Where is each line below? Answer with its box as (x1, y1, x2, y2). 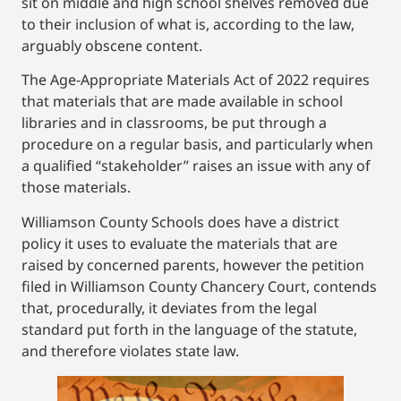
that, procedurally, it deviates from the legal (21, 297, 317, 318)
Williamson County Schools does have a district (21, 211, 339, 232)
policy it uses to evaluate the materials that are (21, 233, 337, 253)
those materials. (21, 177, 134, 198)
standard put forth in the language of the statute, (21, 319, 357, 339)
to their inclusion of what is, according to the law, (21, 13, 354, 34)
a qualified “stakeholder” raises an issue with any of (21, 156, 371, 176)
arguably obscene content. (21, 35, 202, 55)
